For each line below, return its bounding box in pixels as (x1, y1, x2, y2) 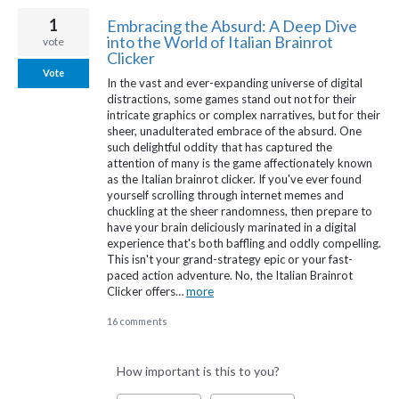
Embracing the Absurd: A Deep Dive (107, 15, 357, 36)
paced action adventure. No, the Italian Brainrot (107, 267, 353, 282)
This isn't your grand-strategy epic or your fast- (107, 251, 353, 266)
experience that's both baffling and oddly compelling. (107, 235, 381, 250)
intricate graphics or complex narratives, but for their (107, 107, 380, 122)
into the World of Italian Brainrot (107, 31, 333, 52)
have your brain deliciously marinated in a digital (107, 219, 356, 234)
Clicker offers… (107, 283, 186, 298)
